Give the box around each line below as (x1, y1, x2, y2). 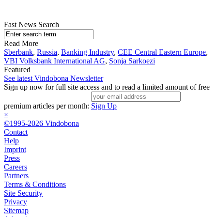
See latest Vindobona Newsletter (4, 74, 103, 83)
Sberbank (4, 48, 33, 57)
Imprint (4, 145, 26, 154)
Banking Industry (61, 48, 114, 57)
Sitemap (4, 206, 29, 215)
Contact (4, 128, 28, 137)
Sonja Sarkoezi (109, 57, 155, 65)
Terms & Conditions (4, 180, 66, 189)
